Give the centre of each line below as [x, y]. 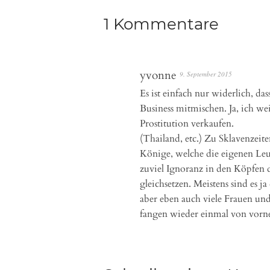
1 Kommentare [161, 24]
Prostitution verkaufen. [187, 124]
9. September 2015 [206, 74]
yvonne [158, 75]
